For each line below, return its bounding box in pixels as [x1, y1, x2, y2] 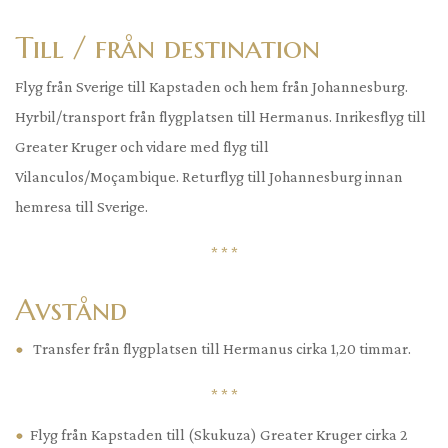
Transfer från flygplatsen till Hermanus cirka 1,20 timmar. [30, 340, 411, 358]
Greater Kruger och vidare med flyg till [15, 138, 269, 156]
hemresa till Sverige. [15, 198, 148, 216]
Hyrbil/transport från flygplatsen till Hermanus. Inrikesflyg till [15, 108, 426, 126]
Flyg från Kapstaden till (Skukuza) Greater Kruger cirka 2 [30, 426, 408, 444]
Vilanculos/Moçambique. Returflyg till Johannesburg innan [15, 168, 403, 186]
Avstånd [15, 291, 127, 329]
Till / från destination [15, 29, 320, 67]
